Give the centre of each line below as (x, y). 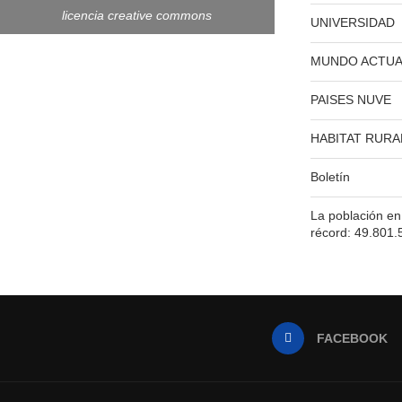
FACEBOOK (352, 339)
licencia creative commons (137, 15)
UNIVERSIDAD (353, 23)
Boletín (331, 177)
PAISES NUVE (351, 100)
